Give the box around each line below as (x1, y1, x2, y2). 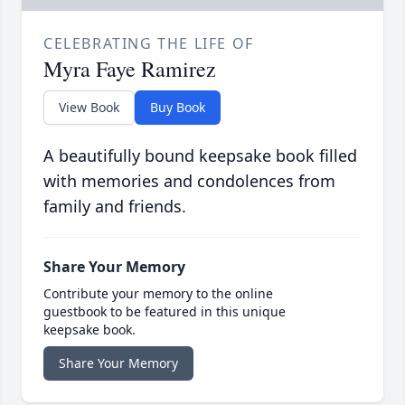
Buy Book (150, 99, 205, 117)
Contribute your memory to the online (43, 285, 273, 303)
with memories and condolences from (43, 170, 335, 193)
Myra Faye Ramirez (43, 54, 216, 84)
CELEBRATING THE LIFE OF (43, 33, 254, 54)
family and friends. (43, 195, 186, 218)
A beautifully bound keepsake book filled (43, 145, 357, 167)
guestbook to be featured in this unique (43, 303, 286, 321)
